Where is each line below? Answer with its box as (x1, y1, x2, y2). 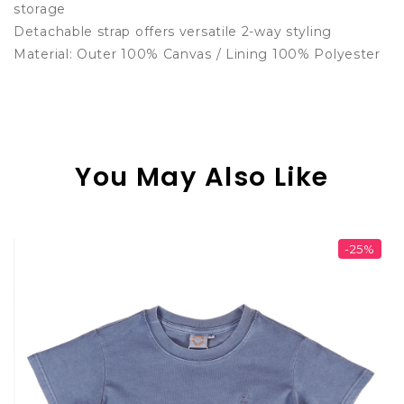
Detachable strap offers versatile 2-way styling (14, 23, 332, 40)
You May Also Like (75, 159, 329, 195)
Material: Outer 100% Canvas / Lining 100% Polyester (14, 46, 381, 62)
